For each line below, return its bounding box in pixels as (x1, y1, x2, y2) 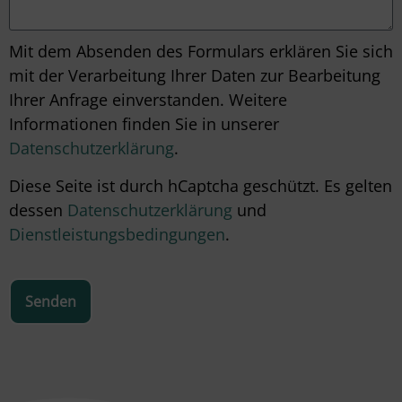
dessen (9, 198, 67, 221)
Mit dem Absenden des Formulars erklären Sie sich (9, 40, 393, 63)
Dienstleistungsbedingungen (9, 223, 225, 245)
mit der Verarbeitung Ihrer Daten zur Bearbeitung (9, 65, 380, 87)
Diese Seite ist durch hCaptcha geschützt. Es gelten (9, 174, 392, 197)
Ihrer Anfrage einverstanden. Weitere (9, 89, 287, 111)
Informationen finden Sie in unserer (9, 113, 279, 135)
